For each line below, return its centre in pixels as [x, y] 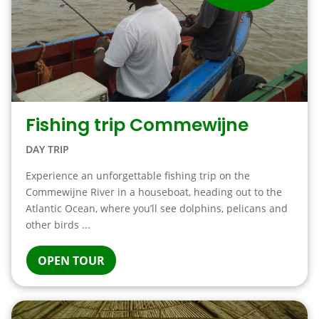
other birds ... [58, 225]
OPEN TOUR [71, 261]
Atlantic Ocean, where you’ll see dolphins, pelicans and [156, 208]
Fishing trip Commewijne [137, 125]
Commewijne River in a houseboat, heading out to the [153, 192]
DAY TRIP [47, 149]
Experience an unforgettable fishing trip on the [137, 176]
